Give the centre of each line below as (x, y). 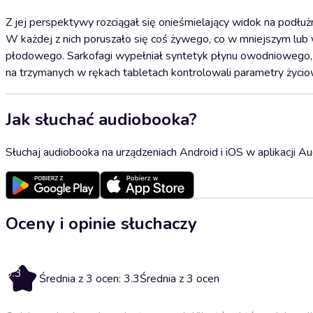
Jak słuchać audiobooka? (101, 119)
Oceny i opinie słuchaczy (101, 223)
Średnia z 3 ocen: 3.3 (89, 278)
